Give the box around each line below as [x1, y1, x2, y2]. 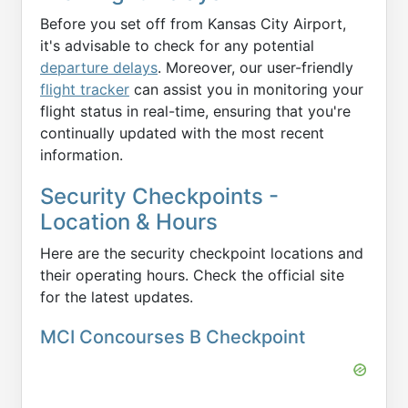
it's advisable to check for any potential [40, 36, 314, 56]
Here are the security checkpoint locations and [40, 244, 363, 263]
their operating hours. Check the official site [40, 266, 344, 285]
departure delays [40, 58, 158, 77]
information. [40, 146, 123, 165]
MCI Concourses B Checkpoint [40, 325, 305, 348]
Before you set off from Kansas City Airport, [40, 15, 346, 34]
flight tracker [40, 80, 129, 99]
